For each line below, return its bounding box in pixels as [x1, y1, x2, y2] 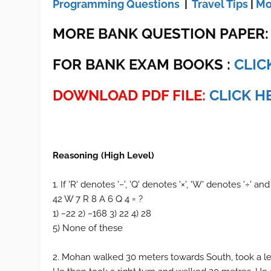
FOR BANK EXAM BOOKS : [53, 56, 235, 73]
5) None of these [53, 223, 123, 233]
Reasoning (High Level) [53, 150, 155, 161]
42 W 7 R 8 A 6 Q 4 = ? [53, 194, 143, 204]
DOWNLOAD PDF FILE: [53, 87, 206, 104]
